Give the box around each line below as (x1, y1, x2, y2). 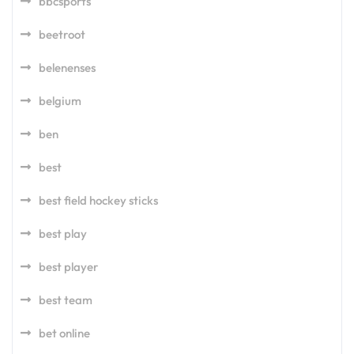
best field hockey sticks (39, 193, 158, 209)
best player (39, 259, 98, 275)
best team (39, 292, 92, 308)
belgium (39, 93, 81, 109)
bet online (39, 326, 90, 341)
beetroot (39, 27, 85, 43)
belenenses (39, 60, 96, 76)
